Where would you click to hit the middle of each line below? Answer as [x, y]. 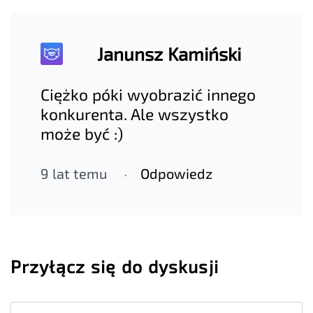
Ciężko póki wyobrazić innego [148, 95]
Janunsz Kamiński [169, 54]
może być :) [82, 134]
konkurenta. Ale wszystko [135, 114]
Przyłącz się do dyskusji [115, 266]
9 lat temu [74, 174]
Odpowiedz [177, 174]
